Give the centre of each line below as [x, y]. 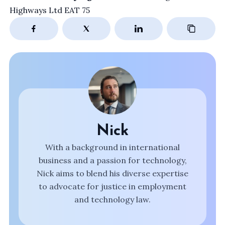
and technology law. [113, 199]
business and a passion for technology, [113, 160]
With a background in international [113, 147]
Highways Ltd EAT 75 [50, 10]
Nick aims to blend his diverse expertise [113, 173]
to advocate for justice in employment [113, 186]
